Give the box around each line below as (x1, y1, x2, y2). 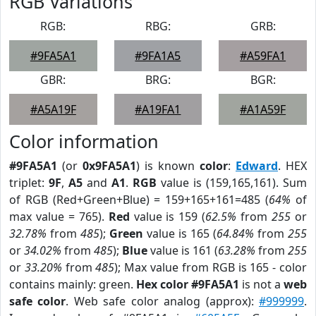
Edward (236, 158, 278, 174)
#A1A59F (240, 102, 286, 117)
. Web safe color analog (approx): (66, 293, 260, 309)
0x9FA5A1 (83, 158, 136, 174)
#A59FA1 (240, 48, 286, 63)
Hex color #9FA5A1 (136, 276, 239, 292)
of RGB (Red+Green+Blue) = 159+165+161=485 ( (9, 192, 269, 207)
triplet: (9, 175, 49, 190)
